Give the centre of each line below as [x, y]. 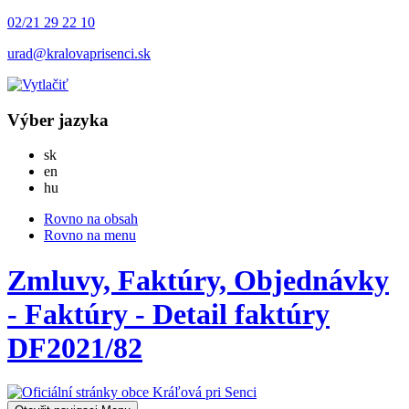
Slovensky [86, 154]
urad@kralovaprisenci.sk [79, 53]
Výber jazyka [58, 120]
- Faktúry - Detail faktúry [168, 314]
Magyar [80, 187]
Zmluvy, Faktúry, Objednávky [198, 280]
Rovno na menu [90, 236]
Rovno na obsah [91, 219]
